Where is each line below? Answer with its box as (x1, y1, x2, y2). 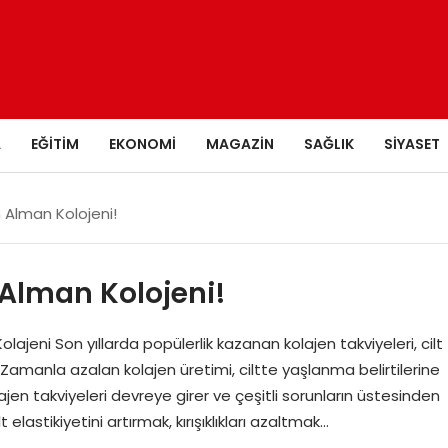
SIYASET (384, 133, 440, 154)
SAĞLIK (304, 133, 354, 154)
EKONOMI (109, 133, 176, 154)
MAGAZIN (206, 133, 274, 154)
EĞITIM (31, 133, 79, 154)
